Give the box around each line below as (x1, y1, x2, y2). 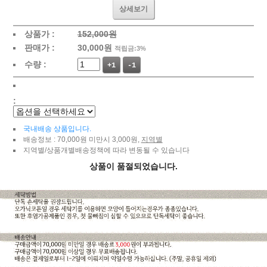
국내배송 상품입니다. (23, 124, 91, 133)
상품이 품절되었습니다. (89, 161, 178, 171)
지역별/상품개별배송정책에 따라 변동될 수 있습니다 (23, 145, 190, 154)
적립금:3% (114, 44, 146, 52)
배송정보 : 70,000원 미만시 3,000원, (23, 135, 141, 144)
